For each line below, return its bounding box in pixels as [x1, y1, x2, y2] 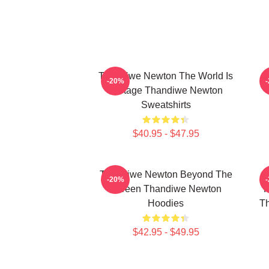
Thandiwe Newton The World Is [98, 71, 233, 81]
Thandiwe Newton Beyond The [99, 169, 232, 180]
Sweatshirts [141, 100, 191, 110]
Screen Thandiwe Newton [110, 184, 222, 194]
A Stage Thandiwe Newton [109, 85, 223, 95]
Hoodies [148, 198, 184, 208]
